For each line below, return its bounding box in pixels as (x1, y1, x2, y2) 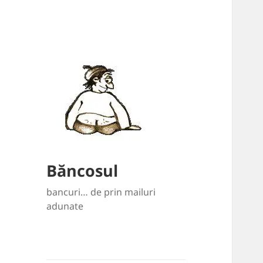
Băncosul (46, 160, 119, 182)
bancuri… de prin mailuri (46, 186, 156, 199)
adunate (46, 200, 84, 213)
